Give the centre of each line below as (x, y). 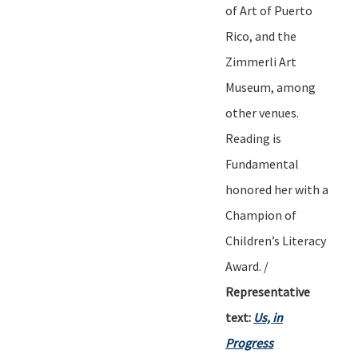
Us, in (268, 317)
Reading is (253, 138)
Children (249, 240)
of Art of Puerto (269, 10)
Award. (243, 266)
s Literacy (300, 240)
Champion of (261, 215)
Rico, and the (261, 36)
